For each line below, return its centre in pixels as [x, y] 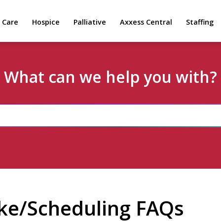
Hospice [46, 22]
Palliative [90, 22]
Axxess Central [146, 22]
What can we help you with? [110, 77]
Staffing [200, 22]
